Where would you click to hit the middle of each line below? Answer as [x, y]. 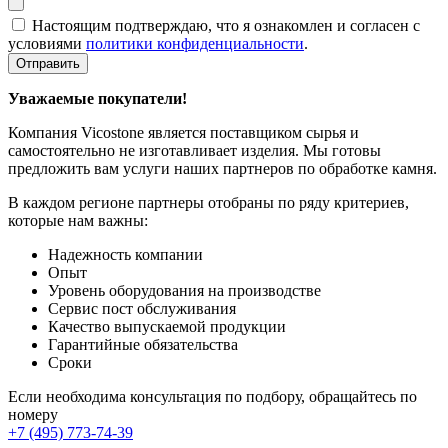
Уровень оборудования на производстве [184, 291]
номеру [33, 415]
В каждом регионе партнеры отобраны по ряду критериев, [208, 203]
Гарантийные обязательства [143, 345]
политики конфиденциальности [195, 44]
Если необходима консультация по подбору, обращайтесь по [212, 397]
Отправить [48, 64]
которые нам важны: [78, 221]
